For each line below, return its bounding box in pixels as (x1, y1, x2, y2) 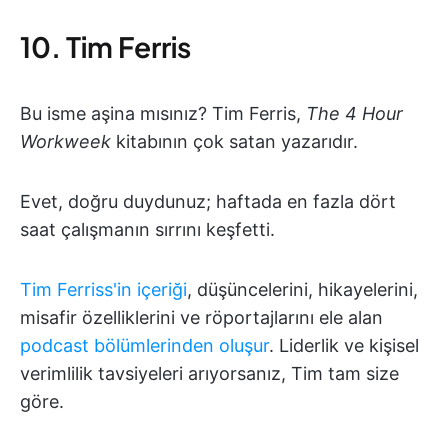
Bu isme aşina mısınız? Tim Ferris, (20, 103, 306, 125)
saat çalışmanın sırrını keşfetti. (20, 219, 275, 241)
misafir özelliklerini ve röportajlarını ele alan (20, 307, 383, 329)
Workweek (20, 131, 111, 153)
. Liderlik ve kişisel (269, 335, 419, 357)
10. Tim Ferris (20, 29, 191, 65)
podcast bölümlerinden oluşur (20, 335, 269, 357)
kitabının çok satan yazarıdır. (111, 131, 358, 153)
